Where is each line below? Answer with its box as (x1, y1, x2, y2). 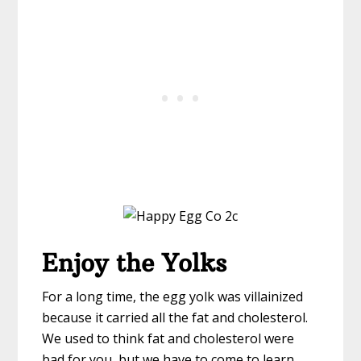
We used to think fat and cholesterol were (42, 330, 295, 348)
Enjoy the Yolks (42, 248, 227, 279)
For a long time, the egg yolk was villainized (42, 288, 304, 306)
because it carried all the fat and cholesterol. (42, 309, 309, 327)
